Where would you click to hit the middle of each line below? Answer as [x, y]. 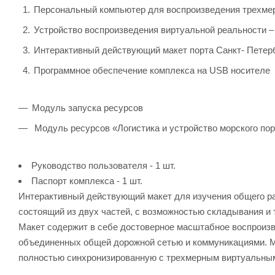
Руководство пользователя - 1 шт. [103, 165]
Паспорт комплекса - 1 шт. [87, 180]
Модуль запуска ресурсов [87, 107]
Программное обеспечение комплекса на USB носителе [152, 70]
